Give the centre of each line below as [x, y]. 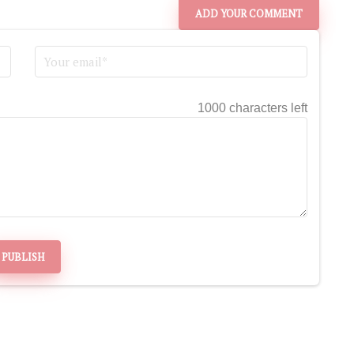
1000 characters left [252, 108]
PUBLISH [23, 256]
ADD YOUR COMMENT [249, 14]
